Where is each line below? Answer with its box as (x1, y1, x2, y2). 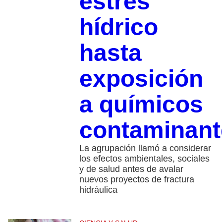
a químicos (79, 91, 203, 118)
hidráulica (79, 185, 117, 195)
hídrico (79, 14, 158, 41)
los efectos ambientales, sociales (79, 154, 210, 164)
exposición (79, 65, 203, 92)
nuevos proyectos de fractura (79, 174, 194, 185)
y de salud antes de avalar (79, 164, 183, 174)
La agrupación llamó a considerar (79, 143, 211, 154)
